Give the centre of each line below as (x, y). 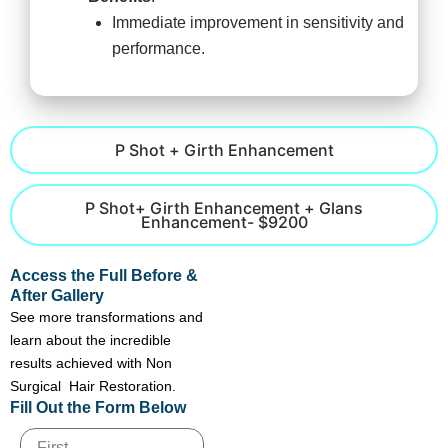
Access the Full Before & (104, 276)
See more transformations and (106, 317)
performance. (158, 49)
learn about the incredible (90, 340)
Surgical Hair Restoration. (93, 386)
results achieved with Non (91, 363)
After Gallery (57, 296)
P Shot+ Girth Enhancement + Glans (224, 208)
